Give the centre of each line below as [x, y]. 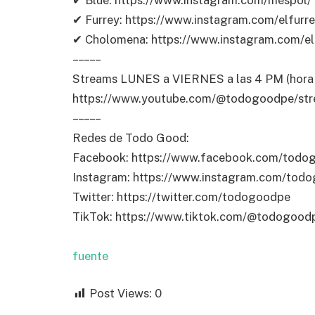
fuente [90, 256]
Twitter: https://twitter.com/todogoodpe [181, 197]
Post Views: [121, 294]
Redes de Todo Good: [131, 137]
